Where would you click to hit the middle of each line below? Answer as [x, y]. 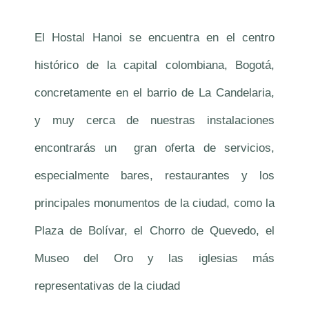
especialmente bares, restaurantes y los [154, 176]
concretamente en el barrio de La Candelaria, [154, 93]
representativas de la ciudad [107, 286]
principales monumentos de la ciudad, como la [154, 203]
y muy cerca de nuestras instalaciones [154, 121]
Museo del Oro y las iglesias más [154, 259]
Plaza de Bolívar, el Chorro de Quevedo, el [154, 231]
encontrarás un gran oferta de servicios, [154, 148]
